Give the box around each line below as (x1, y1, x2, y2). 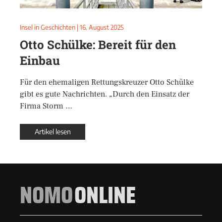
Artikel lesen (34, 127, 71, 136)
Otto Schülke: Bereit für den (20, 37, 176, 53)
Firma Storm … (20, 101, 72, 111)
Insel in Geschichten (20, 23, 75, 31)
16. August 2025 (80, 23, 124, 31)
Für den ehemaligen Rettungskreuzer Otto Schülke (20, 77, 194, 87)
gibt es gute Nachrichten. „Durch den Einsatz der (20, 89, 189, 99)
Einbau (20, 53, 60, 68)
